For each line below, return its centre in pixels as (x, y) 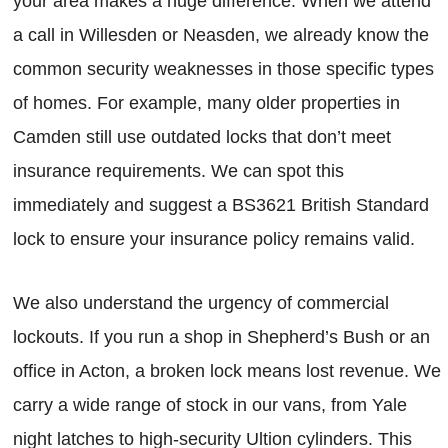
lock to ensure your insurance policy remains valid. (214, 239)
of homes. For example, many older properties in (206, 103)
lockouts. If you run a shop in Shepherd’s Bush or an (221, 337)
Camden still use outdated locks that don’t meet (202, 137)
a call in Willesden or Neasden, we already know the (221, 35)
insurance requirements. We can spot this (178, 171)
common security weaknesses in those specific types (223, 69)
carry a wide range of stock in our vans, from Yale (210, 405)
